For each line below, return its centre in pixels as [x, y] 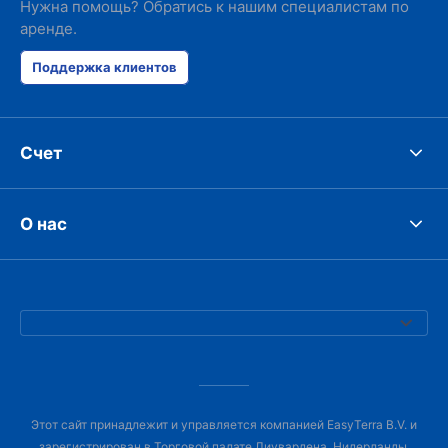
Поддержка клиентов [104, 67]
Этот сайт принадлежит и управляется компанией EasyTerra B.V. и [224, 424]
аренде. [48, 28]
